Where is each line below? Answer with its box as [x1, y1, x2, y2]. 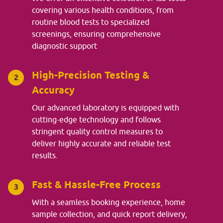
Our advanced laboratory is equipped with [32, 103, 179, 112]
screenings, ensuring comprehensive [32, 29, 161, 38]
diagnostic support [32, 41, 97, 50]
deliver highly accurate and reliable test [32, 139, 171, 148]
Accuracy [32, 84, 75, 96]
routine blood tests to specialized [32, 17, 149, 26]
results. [32, 151, 58, 160]
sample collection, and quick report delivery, [32, 210, 187, 219]
